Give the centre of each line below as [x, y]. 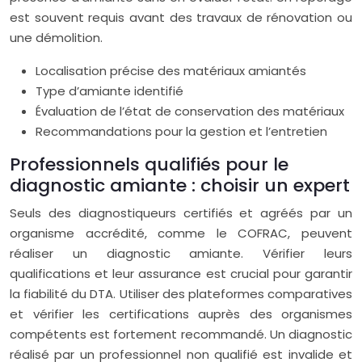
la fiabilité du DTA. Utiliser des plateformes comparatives [181, 294]
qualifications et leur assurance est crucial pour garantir [181, 274]
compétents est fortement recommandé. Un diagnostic [181, 334]
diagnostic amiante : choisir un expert [180, 185]
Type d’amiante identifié [109, 91]
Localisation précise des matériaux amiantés [171, 71]
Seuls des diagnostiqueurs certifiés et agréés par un [181, 213]
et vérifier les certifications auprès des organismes [181, 314]
